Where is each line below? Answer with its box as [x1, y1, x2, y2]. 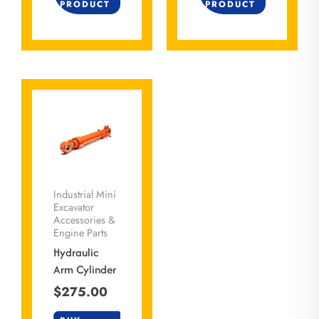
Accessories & [53, 212, 115, 227]
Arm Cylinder [53, 261, 116, 278]
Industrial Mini [53, 187, 116, 202]
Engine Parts [53, 225, 108, 240]
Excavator [53, 199, 94, 214]
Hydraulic [53, 244, 98, 261]
